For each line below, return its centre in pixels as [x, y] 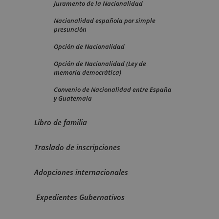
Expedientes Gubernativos [79, 197]
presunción [70, 29]
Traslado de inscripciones [77, 147]
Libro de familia [61, 122]
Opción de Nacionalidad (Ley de [100, 63]
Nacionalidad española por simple [105, 20]
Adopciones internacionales [81, 172]
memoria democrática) [88, 72]
